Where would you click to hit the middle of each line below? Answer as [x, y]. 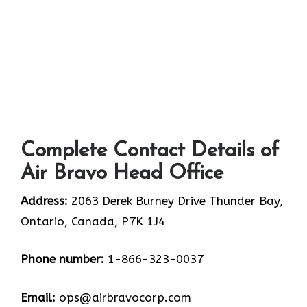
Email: [38, 297]
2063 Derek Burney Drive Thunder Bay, [175, 200]
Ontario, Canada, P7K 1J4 [93, 221]
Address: [44, 200]
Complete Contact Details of [150, 151]
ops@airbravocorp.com [123, 297]
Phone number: [62, 259]
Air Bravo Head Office [122, 173]
